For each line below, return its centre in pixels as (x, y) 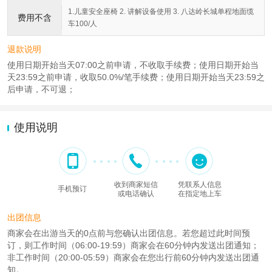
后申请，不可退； (41, 90)
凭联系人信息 (200, 184)
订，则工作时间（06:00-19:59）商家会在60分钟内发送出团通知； (133, 245)
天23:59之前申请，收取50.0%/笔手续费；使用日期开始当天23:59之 (136, 77)
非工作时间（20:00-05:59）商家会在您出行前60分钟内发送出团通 (133, 257)
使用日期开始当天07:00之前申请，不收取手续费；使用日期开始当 (133, 65)
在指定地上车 (200, 193)
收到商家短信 (136, 184)
